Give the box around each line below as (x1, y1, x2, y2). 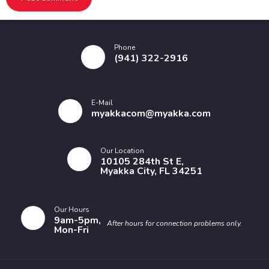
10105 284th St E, (100, 155, 184, 169)
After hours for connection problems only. (107, 219, 242, 229)
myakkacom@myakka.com (91, 107, 211, 121)
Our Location (100, 146, 144, 156)
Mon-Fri (54, 223, 89, 237)
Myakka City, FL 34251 (100, 165, 202, 178)
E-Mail (91, 98, 113, 108)
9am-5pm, (54, 214, 101, 228)
